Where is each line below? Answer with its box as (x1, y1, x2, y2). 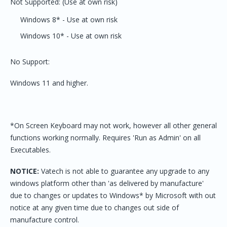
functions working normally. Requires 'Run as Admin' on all (10, 133, 201, 142)
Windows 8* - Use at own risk (20, 15, 118, 24)
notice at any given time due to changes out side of (10, 203, 179, 212)
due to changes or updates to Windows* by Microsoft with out (10, 191, 216, 200)
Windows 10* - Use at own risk (20, 31, 122, 41)
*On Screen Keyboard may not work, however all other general (10, 121, 217, 130)
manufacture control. (10, 215, 79, 224)
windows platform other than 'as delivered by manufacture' (10, 178, 204, 188)
